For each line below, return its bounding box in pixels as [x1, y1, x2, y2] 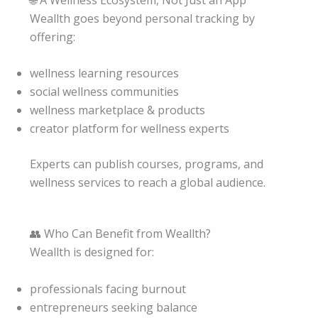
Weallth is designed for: [30, 243, 154, 260]
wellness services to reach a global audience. [30, 175, 265, 191]
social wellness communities [30, 84, 179, 100]
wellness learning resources [30, 65, 179, 82]
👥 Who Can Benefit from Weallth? [30, 225, 211, 241]
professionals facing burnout [30, 280, 186, 297]
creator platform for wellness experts [30, 121, 229, 137]
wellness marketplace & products [30, 102, 205, 119]
